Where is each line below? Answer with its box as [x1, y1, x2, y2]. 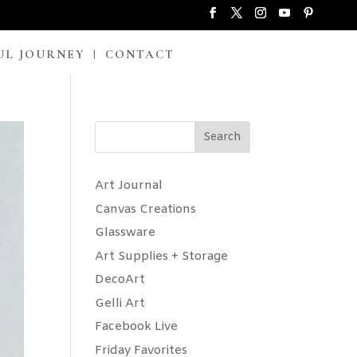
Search [202, 130, 241, 146]
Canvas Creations [95, 201, 197, 218]
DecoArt [95, 272, 146, 288]
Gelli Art [95, 295, 146, 312]
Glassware [95, 225, 156, 241]
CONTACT [104, 47, 175, 62]
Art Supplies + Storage [95, 248, 229, 265]
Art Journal [95, 178, 163, 194]
